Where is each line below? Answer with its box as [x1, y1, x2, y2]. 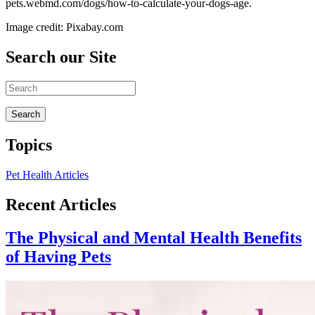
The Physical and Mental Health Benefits [6, 228, 302, 247]
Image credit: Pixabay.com [6, 21, 123, 34]
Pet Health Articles [6, 168, 89, 181]
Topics [6, 135, 52, 154]
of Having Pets [6, 247, 111, 266]
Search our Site [6, 48, 117, 67]
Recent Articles [6, 195, 116, 214]
